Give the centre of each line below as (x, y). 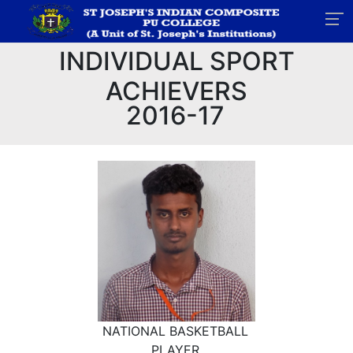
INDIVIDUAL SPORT (176, 61)
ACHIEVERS (176, 91)
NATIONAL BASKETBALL (175, 331)
